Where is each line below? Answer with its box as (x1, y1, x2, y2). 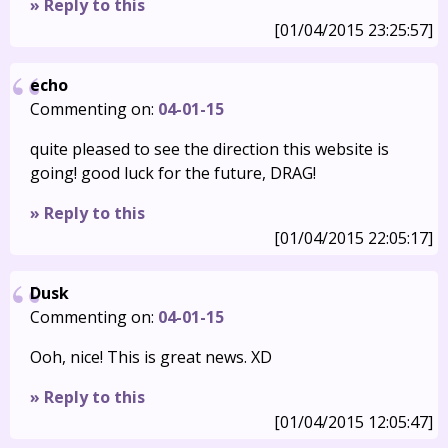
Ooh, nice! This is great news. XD (30, 346, 272, 368)
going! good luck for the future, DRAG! (30, 162, 316, 184)
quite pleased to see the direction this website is (30, 138, 389, 160)
